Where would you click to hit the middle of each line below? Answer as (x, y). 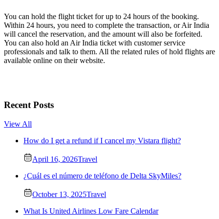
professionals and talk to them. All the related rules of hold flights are (109, 52)
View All (18, 124)
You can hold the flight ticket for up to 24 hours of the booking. (101, 17)
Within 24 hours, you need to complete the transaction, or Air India (107, 25)
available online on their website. (55, 61)
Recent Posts (29, 105)
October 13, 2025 (59, 194)
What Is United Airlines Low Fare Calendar (91, 211)
